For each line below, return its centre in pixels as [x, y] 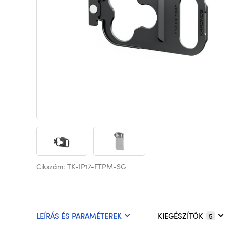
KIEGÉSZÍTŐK [181, 216]
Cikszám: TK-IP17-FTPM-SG [81, 166]
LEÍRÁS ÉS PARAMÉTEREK [79, 216]
